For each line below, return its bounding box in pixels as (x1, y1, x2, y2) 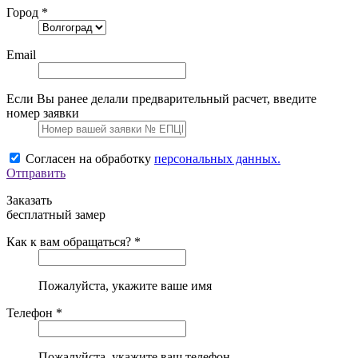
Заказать (6, 193, 52, 207)
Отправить (6, 165, 66, 180)
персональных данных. (154, 151, 280, 165)
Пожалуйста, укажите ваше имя (38, 278, 212, 292)
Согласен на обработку (26, 151, 154, 165)
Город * (6, 5, 48, 19)
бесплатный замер (6, 207, 105, 221)
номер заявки (6, 105, 79, 120)
